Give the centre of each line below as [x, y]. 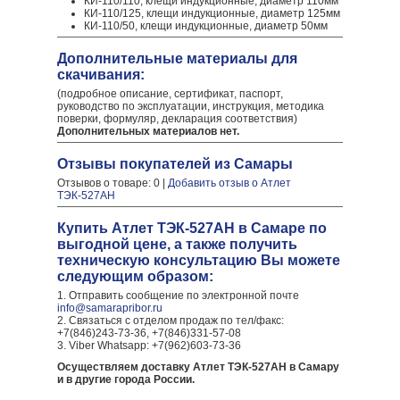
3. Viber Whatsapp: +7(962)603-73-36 [149, 346]
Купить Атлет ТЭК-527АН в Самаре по [192, 228]
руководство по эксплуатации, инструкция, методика [191, 106]
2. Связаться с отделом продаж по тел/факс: [171, 321]
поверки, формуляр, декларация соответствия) [177, 119]
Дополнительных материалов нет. [148, 131]
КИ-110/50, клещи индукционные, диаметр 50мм [206, 26]
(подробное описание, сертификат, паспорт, [170, 94]
